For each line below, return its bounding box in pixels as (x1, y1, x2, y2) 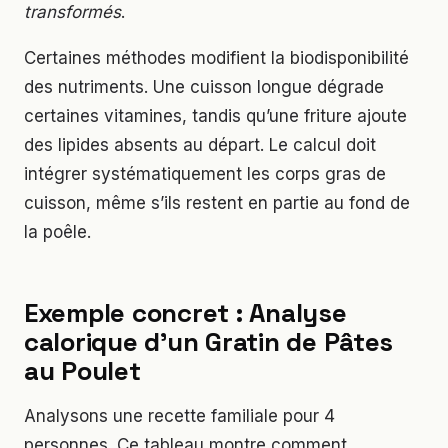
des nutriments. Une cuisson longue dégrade (24, 76, 384, 97)
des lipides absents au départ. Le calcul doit (24, 134, 376, 155)
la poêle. (24, 221, 91, 242)
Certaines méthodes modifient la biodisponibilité (24, 47, 409, 68)
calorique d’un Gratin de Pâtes (24, 324, 394, 359)
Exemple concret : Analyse (24, 295, 347, 330)
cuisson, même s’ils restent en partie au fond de (24, 192, 410, 213)
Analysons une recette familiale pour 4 (24, 405, 335, 426)
